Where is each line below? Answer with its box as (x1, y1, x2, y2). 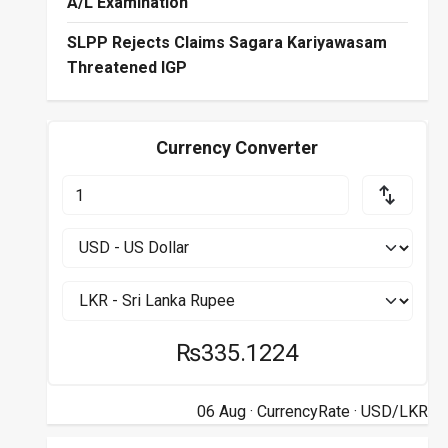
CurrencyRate (256, 402, 350, 422)
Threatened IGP (66, 57, 187, 77)
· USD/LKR (349, 402, 428, 422)
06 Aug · (196, 402, 257, 422)
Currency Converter (156, 137, 319, 159)
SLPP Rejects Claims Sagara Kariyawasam (66, 32, 387, 52)
